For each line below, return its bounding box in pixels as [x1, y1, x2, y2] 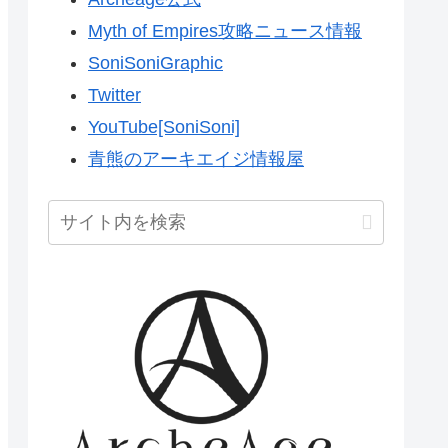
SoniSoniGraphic [88, 52, 223, 73]
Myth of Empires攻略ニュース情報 [88, 20, 362, 41]
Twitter [88, 84, 141, 105]
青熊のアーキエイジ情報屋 [88, 148, 304, 169]
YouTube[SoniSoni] [88, 116, 240, 137]
